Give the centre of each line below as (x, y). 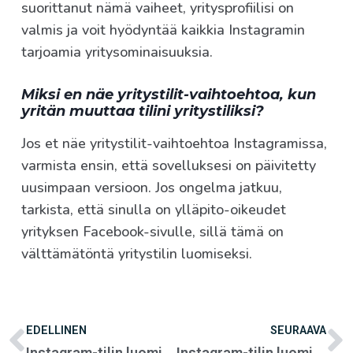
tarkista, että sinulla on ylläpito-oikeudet (154, 210)
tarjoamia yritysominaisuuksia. (117, 52)
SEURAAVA (298, 331)
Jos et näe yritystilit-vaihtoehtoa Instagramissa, (174, 144)
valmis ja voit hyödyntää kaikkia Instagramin (163, 30)
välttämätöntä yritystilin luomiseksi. (137, 254)
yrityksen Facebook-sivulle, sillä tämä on (152, 232)
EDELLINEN (56, 331)
